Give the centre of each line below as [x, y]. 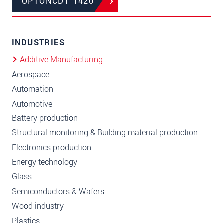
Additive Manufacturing [61, 60]
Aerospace [31, 74]
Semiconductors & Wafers [58, 191]
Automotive [32, 104]
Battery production [45, 118]
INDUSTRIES [38, 43]
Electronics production [52, 147]
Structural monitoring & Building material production [105, 133]
